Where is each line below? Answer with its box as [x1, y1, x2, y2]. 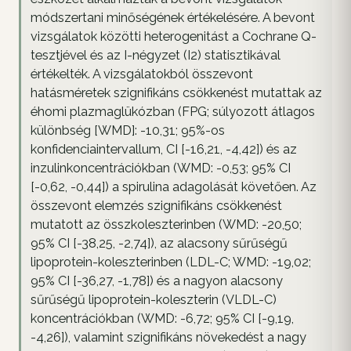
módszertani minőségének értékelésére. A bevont [31, 9, 315, 25]
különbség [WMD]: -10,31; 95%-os [31, 122, 225, 138]
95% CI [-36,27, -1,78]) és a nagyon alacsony [31, 273, 283, 288]
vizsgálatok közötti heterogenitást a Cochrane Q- [31, 28, 317, 44]
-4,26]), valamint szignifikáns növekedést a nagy [31, 329, 306, 345]
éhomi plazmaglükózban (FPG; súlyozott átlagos [31, 103, 315, 119]
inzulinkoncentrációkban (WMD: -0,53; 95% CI [31, 160, 291, 175]
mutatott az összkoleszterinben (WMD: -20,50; [31, 216, 302, 232]
